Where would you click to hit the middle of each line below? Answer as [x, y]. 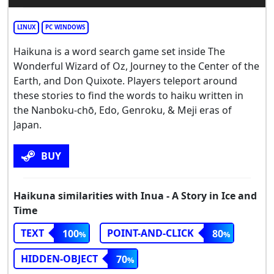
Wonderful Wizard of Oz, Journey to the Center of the [136, 66]
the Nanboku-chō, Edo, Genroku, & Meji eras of [123, 110]
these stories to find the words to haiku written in [128, 95]
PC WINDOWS [65, 27]
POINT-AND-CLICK [150, 233]
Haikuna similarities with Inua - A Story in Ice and [135, 195]
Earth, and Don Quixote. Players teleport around [125, 80]
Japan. [28, 124]
